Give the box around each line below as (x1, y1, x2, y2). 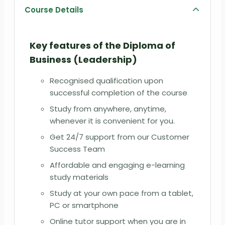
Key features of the (30, 39, 123, 52)
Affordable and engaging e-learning (50, 159, 185, 170)
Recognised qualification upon (50, 75, 163, 86)
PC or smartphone (50, 199, 119, 210)
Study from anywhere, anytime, (50, 103, 166, 114)
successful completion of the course (50, 87, 187, 98)
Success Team (50, 143, 105, 154)
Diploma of (123, 39, 175, 52)
